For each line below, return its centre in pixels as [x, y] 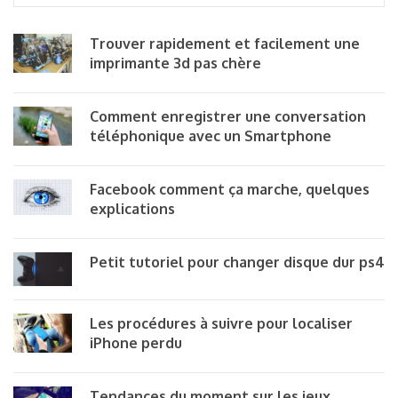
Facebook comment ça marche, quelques [230, 189]
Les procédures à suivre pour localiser [221, 323]
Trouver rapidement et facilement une [225, 43]
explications [132, 208]
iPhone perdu [136, 342]
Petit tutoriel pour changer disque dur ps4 [237, 262]
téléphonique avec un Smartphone [211, 135]
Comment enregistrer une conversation [228, 116]
